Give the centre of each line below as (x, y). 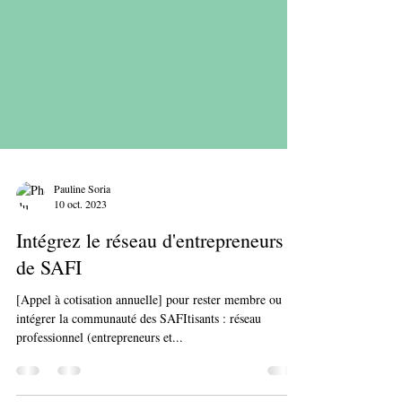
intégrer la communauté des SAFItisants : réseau (139, 390)
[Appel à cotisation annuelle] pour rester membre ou (149, 371)
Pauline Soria (82, 260)
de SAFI (49, 339)
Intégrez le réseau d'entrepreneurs (150, 312)
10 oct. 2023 (80, 275)
